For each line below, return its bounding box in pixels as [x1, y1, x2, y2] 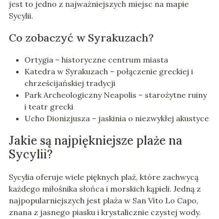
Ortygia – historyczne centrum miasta [24, 55, 168, 65]
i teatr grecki [24, 102, 73, 112]
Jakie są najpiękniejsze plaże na [8, 133, 182, 149]
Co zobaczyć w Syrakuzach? [8, 31, 153, 45]
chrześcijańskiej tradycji [24, 78, 115, 88]
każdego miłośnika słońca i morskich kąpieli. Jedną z [8, 184, 201, 194]
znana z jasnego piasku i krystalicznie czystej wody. [8, 207, 201, 218]
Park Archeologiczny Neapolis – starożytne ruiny [24, 90, 207, 100]
